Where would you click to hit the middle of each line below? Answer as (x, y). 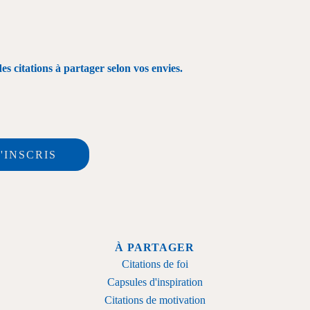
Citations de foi (155, 264)
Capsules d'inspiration (155, 282)
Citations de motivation (155, 300)
